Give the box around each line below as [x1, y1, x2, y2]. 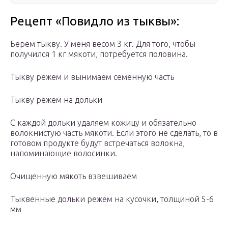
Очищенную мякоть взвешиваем [10, 172, 137, 181]
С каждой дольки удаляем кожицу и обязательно [10, 118, 196, 128]
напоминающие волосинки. [10, 149, 117, 158]
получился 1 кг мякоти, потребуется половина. [10, 49, 188, 59]
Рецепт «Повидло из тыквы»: [10, 14, 179, 28]
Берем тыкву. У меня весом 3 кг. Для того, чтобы [10, 39, 195, 49]
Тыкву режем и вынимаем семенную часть [10, 72, 174, 82]
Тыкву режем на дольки [10, 95, 102, 105]
